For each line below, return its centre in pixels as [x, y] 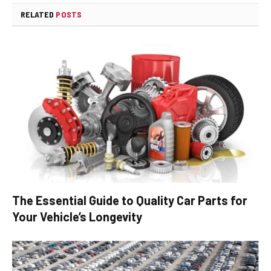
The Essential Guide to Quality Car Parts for [130, 200]
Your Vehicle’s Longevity [77, 216]
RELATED [38, 15]
